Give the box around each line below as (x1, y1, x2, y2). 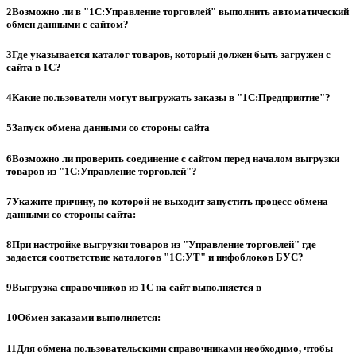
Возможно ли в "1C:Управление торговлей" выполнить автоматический (12, 5, 349, 17)
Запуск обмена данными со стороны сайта (12, 122, 210, 134)
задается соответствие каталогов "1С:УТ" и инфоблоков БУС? (6, 251, 304, 263)
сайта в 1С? (6, 61, 61, 74)
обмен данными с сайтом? (6, 17, 129, 30)
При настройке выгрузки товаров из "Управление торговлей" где (12, 238, 316, 250)
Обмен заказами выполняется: (17, 311, 161, 324)
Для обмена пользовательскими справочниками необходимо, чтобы (17, 342, 333, 354)
